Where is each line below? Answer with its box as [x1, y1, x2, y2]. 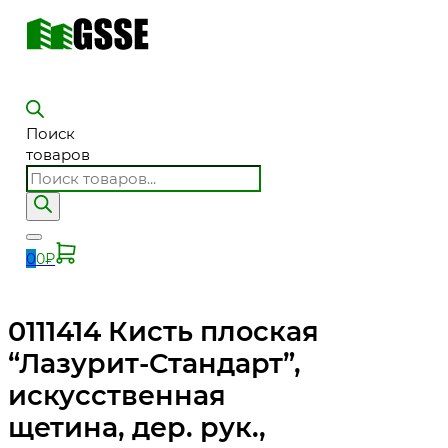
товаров [26, 145, 91, 165]
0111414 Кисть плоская [8, 314, 319, 348]
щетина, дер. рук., [8, 410, 266, 444]
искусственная [8, 378, 226, 412]
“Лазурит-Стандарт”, [8, 346, 301, 380]
